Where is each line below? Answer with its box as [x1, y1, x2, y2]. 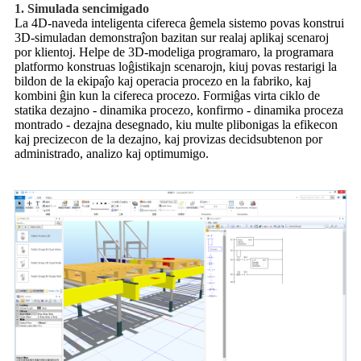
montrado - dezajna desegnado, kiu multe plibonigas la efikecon [15, 117, 338, 131]
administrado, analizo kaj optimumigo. [15, 146, 209, 160]
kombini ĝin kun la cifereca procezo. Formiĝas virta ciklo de [15, 88, 320, 102]
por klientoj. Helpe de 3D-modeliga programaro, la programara [15, 44, 334, 59]
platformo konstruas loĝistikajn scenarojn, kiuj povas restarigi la [15, 59, 337, 73]
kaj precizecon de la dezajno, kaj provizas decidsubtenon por [15, 131, 322, 146]
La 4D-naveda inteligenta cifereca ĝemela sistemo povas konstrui [15, 15, 344, 30]
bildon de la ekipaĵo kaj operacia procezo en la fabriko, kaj [15, 73, 311, 88]
